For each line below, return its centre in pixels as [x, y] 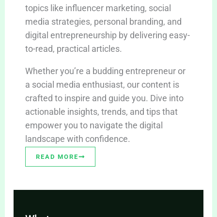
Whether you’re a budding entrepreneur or [105, 71]
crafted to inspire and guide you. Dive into [104, 98]
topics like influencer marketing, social [98, 8]
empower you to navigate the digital [94, 125]
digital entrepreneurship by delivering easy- [107, 35]
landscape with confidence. [77, 139]
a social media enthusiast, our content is [102, 84]
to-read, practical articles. [73, 48]
